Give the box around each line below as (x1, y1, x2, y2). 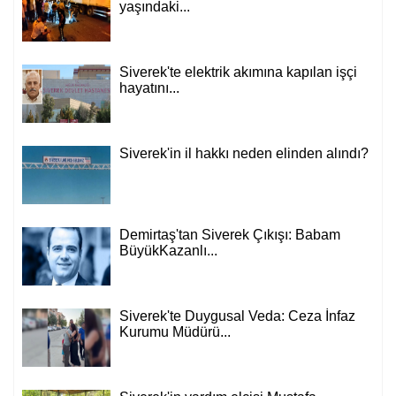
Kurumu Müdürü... (119, 363, 231, 379)
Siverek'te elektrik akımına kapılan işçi (119, 103, 357, 119)
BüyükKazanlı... (119, 282, 217, 298)
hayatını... (119, 119, 179, 135)
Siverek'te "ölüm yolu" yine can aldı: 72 (119, 22, 362, 38)
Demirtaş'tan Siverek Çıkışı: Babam (119, 266, 340, 282)
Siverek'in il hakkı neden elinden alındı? (119, 185, 369, 201)
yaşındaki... (119, 38, 190, 54)
